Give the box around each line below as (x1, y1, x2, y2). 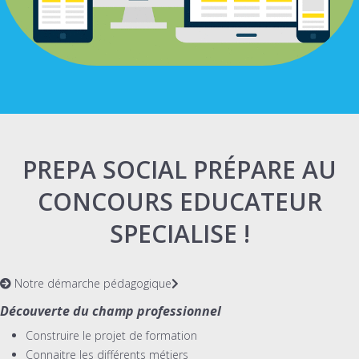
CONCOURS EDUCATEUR (37, 184, 322, 218)
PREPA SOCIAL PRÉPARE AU (22, 152, 337, 186)
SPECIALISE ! (109, 216, 250, 250)
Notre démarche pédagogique (11, 275, 171, 291)
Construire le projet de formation (26, 327, 197, 343)
